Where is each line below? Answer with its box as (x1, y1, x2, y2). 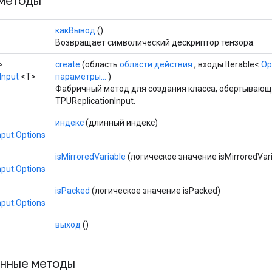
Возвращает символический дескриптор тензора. (55, 37, 255, 47)
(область (80, 59, 120, 69)
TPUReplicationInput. (55, 95, 135, 106)
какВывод (55, 25, 95, 35)
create (55, 59, 80, 69)
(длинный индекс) (84, 117, 158, 127)
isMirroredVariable (55, 151, 126, 161)
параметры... (55, 71, 106, 81)
